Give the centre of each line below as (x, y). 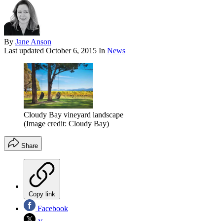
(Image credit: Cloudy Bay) (66, 124)
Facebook (52, 209)
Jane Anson (33, 41)
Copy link (42, 194)
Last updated (25, 50)
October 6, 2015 (71, 50)
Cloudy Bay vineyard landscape (74, 115)
